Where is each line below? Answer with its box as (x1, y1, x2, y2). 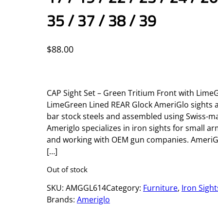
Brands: (47, 194, 77, 205)
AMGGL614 (66, 182, 106, 194)
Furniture (143, 182, 178, 194)
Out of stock (47, 164, 88, 175)
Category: (106, 182, 143, 194)
